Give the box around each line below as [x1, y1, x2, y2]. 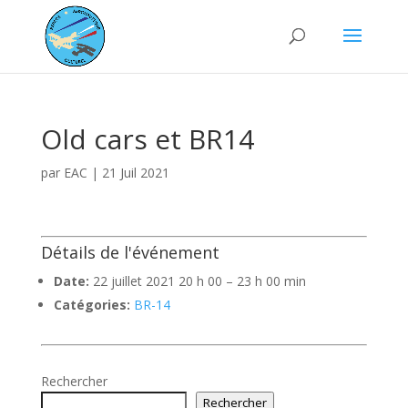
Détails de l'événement [40, 241, 219, 263]
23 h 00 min [236, 272, 306, 290]
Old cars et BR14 [40, 120, 254, 158]
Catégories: [53, 296, 130, 313]
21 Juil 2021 [101, 164, 169, 181]
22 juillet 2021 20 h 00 [92, 272, 222, 290]
